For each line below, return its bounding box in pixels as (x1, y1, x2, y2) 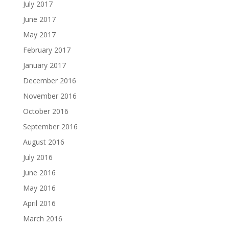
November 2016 (22, 90, 77, 101)
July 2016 (22, 152, 53, 162)
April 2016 (22, 198, 56, 208)
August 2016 (22, 136, 64, 147)
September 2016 (22, 121, 78, 131)
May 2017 (22, 29, 56, 39)
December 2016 (22, 75, 76, 85)
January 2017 (22, 60, 66, 70)
